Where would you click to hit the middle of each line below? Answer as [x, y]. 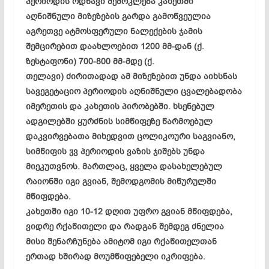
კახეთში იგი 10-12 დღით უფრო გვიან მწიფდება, [129, 211]
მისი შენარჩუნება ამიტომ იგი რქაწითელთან [121, 241]
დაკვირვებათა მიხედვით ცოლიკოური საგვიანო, [130, 136]
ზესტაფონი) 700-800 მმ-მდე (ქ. [90, 61]
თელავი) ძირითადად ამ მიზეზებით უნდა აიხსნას [131, 76]
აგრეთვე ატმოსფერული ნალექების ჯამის [114, 31]
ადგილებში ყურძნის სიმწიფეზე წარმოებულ [119, 121]
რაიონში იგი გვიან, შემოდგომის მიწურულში [121, 181]
